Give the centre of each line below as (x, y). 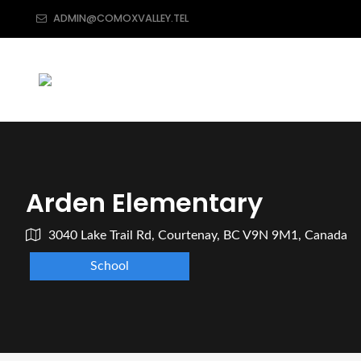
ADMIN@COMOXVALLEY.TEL (121, 18)
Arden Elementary (144, 203)
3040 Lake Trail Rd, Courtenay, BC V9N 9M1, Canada (198, 235)
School (110, 266)
